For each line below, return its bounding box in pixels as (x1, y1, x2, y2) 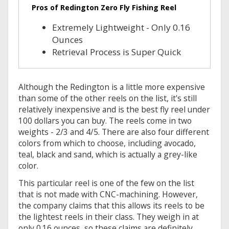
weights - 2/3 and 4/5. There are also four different (18, 126, 209, 138)
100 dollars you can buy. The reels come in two (18, 115, 192, 127)
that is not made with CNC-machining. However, (18, 189, 198, 200)
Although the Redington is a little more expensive (18, 81, 205, 93)
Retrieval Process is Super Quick (52, 46, 181, 58)
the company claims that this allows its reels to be (18, 200, 204, 212)
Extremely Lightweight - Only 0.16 (52, 21, 190, 34)
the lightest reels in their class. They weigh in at (18, 211, 199, 223)
